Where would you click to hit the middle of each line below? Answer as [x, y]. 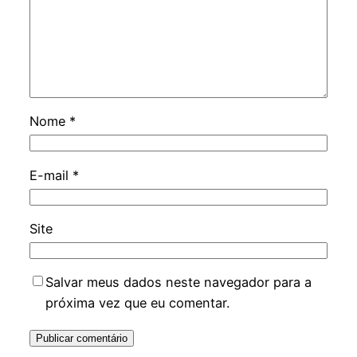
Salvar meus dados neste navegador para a [178, 282]
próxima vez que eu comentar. [137, 303]
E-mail [51, 175]
